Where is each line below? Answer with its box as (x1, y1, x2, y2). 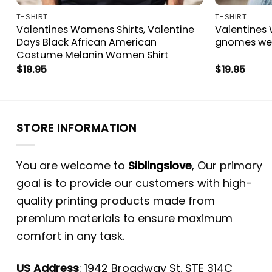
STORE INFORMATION (16, 120, 137, 136)
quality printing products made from (16, 193, 215, 209)
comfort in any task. (16, 228, 124, 244)
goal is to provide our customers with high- (16, 175, 252, 191)
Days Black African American (16, 35, 157, 50)
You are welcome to (16, 158, 128, 174)
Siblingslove (128, 158, 192, 174)
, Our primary (192, 158, 262, 174)
